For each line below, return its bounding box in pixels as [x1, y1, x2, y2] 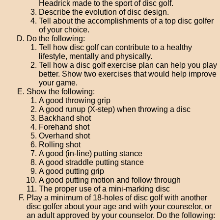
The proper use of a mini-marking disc [39, 185, 170, 193]
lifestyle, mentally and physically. [39, 52, 153, 60]
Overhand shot [39, 132, 90, 140]
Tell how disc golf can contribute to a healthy [39, 43, 192, 52]
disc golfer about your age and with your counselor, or [27, 202, 212, 211]
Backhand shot [39, 114, 91, 122]
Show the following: [27, 87, 95, 96]
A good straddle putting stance [39, 158, 144, 166]
